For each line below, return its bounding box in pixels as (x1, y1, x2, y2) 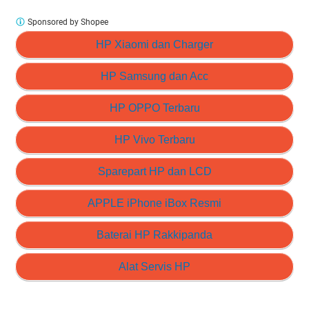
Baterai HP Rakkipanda (97, 228, 212, 241)
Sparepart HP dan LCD (97, 165, 212, 177)
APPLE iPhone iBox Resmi (88, 197, 221, 209)
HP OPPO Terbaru (109, 101, 200, 114)
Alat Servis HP (119, 260, 190, 272)
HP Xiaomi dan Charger (96, 38, 213, 50)
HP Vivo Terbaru (114, 133, 195, 146)
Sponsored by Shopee (26, 17, 108, 27)
